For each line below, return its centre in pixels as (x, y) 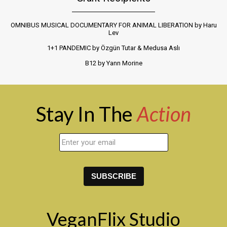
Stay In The (86, 114)
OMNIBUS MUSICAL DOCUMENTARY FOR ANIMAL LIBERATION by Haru (113, 25)
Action (164, 114)
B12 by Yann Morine (113, 63)
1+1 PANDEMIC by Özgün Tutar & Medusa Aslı (113, 48)
